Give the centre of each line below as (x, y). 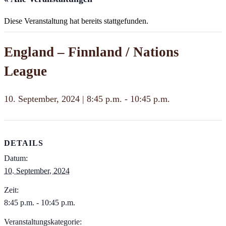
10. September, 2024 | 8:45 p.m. (63, 99)
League (25, 71)
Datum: (16, 158)
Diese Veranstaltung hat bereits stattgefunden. (76, 21)
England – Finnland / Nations (92, 52)
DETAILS (24, 143)
